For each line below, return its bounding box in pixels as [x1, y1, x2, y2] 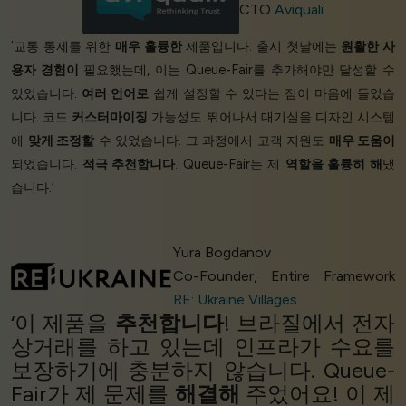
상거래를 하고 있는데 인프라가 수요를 [11, 333, 395, 361]
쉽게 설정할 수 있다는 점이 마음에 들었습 [148, 84, 396, 101]
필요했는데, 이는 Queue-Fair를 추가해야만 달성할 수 [78, 61, 396, 78]
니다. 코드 [11, 108, 72, 125]
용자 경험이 [11, 61, 79, 78]
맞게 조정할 [27, 131, 94, 149]
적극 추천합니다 [82, 155, 176, 172]
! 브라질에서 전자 [223, 310, 395, 337]
